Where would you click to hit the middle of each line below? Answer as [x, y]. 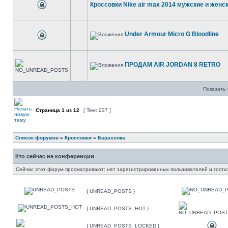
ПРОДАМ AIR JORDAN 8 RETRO [173, 65]
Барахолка [111, 138]
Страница [48, 110]
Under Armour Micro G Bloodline [172, 34]
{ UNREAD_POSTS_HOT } [118, 208]
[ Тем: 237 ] [97, 110]
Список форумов [37, 138]
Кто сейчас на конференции [55, 156]
